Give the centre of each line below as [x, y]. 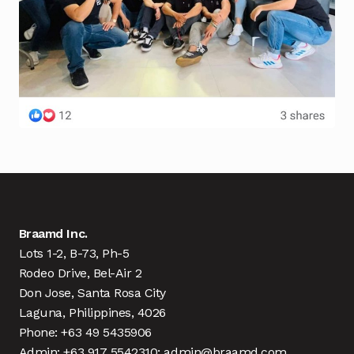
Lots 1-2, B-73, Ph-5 [74, 254]
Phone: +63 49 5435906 [85, 333]
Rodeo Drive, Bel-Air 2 [80, 273]
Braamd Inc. [53, 234]
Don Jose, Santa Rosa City [92, 293]
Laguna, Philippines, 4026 [92, 313]
